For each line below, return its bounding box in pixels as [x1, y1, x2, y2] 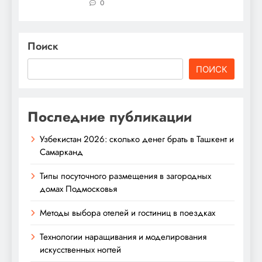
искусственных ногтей [40, 243, 121, 257]
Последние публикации [27, 106, 192, 127]
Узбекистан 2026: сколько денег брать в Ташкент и [40, 133, 234, 146]
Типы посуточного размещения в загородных [40, 170, 211, 183]
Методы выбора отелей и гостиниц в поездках [40, 206, 215, 220]
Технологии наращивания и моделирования [40, 230, 206, 244]
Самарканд [40, 146, 85, 159]
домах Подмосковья [40, 182, 117, 196]
